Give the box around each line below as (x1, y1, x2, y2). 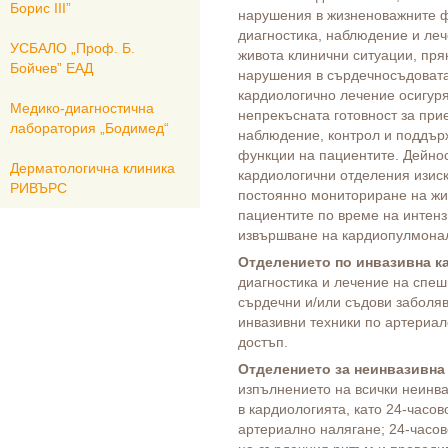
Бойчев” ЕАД (10, 60, 93, 76)
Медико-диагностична (10, 100, 154, 116)
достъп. (238, 334, 288, 350)
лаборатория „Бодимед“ (10, 120, 169, 136)
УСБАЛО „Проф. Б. (10, 40, 135, 56)
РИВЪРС (10, 180, 67, 196)
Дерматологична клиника (10, 160, 175, 176)
